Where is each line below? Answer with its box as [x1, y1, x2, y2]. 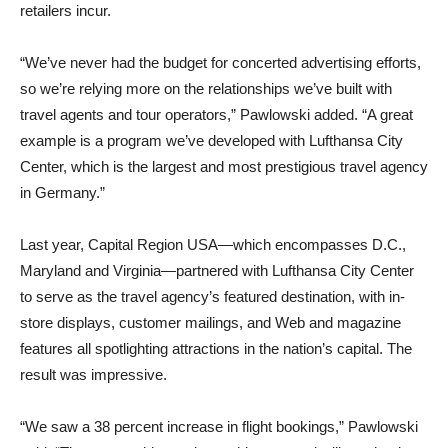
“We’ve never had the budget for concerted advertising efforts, [20, 54, 421, 71]
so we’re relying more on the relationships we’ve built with [20, 80, 392, 97]
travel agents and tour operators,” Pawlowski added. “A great [20, 106, 413, 123]
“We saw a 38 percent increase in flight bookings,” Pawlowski [20, 418, 418, 435]
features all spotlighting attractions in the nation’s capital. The [20, 340, 412, 357]
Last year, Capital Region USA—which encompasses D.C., [20, 236, 406, 253]
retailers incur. [20, 2, 111, 19]
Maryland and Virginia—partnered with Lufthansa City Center [20, 262, 414, 279]
